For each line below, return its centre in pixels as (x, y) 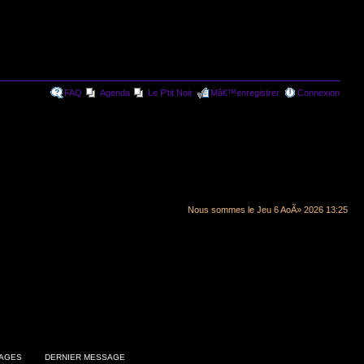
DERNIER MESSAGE (84, 357)
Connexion (318, 93)
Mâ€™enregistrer (245, 93)
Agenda (115, 93)
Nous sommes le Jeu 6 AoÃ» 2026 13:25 (268, 210)
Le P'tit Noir (170, 93)
